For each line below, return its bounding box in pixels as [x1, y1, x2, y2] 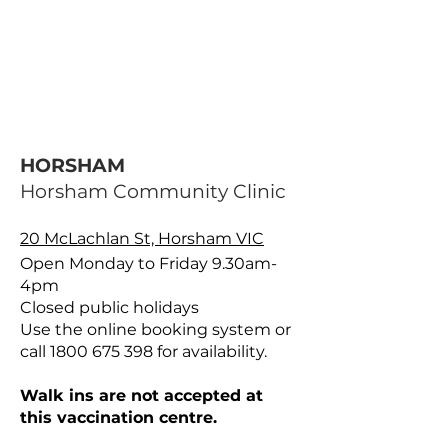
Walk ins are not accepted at [20, 386, 263, 405]
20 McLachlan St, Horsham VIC [20, 229, 264, 248]
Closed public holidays [20, 298, 199, 317]
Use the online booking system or [20, 320, 291, 339]
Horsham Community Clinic [20, 180, 286, 203]
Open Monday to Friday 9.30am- [20, 254, 277, 273]
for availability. [153, 342, 267, 361]
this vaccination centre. [20, 408, 217, 427]
